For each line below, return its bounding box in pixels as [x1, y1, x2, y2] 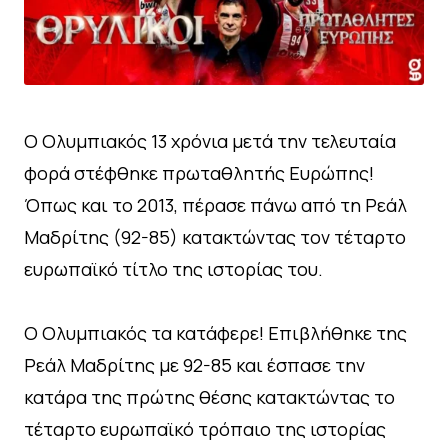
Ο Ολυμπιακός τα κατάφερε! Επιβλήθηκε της [24, 320, 407, 345]
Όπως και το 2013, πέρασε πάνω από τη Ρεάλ [24, 192, 407, 217]
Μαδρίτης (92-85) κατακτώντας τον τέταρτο [24, 224, 406, 249]
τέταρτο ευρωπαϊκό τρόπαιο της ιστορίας [24, 416, 386, 441]
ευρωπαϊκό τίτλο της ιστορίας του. [24, 256, 323, 281]
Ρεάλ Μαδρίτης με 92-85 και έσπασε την [24, 352, 365, 377]
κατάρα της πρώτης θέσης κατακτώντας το [24, 384, 395, 409]
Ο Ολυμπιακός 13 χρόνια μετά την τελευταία [24, 128, 396, 153]
